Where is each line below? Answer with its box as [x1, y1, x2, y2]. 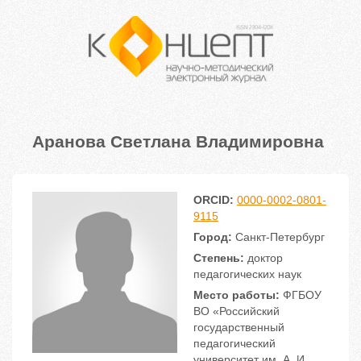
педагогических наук [193, 268, 301, 281]
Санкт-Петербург [232, 230, 325, 244]
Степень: [193, 251, 244, 265]
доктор [244, 251, 283, 265]
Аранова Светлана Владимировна [32, 128, 324, 153]
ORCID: [193, 193, 234, 207]
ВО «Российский [193, 305, 280, 318]
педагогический [193, 337, 276, 351]
